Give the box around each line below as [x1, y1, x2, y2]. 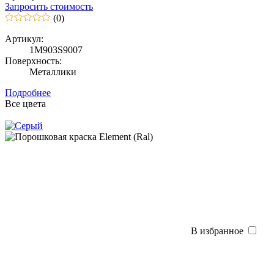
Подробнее [5, 87, 51, 98]
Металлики [29, 66, 76, 77]
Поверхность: [5, 55, 62, 66]
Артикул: [5, 33, 43, 44]
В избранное [191, 225, 243, 236]
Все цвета [5, 98, 46, 109]
